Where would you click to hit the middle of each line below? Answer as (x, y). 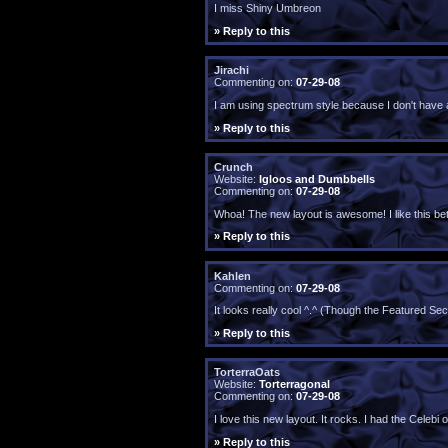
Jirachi (231, 70)
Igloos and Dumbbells (316, 178)
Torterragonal (294, 384)
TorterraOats (246, 372)
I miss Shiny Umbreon (267, 8)
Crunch (233, 166)
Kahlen (232, 275)
